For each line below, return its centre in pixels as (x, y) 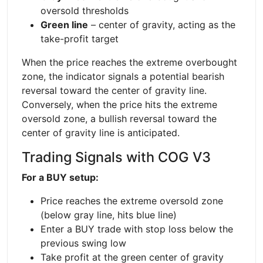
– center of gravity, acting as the (162, 24)
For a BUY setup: (60, 177)
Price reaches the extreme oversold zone (132, 200)
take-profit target (80, 38)
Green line (64, 24)
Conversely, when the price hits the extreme (119, 104)
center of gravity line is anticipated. (101, 132)
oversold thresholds (85, 10)
